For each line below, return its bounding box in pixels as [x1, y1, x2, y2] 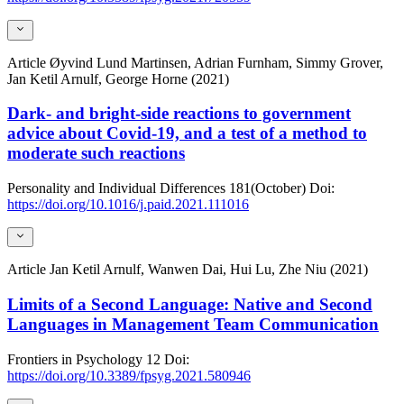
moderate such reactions [7, 143, 185, 163]
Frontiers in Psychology [7, 351, 142, 367]
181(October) [229, 180, 306, 197]
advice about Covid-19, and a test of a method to [7, 124, 367, 143]
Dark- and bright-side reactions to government [7, 104, 351, 124]
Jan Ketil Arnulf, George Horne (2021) [7, 70, 229, 87]
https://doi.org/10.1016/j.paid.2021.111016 [7, 197, 249, 213]
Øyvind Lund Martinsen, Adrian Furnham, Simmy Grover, [50, 54, 383, 70]
